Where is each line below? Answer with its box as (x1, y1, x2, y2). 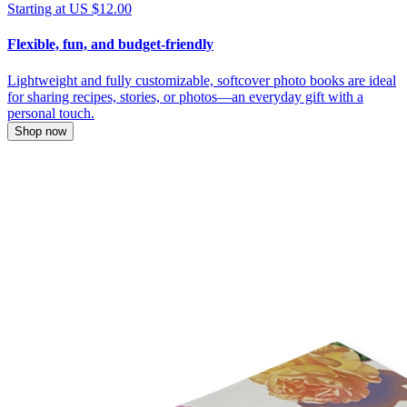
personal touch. (7, 104, 94, 121)
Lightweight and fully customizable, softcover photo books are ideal (7, 72, 396, 88)
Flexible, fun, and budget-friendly (7, 36, 213, 53)
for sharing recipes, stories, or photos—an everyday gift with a (7, 88, 363, 104)
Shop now (15, 124, 66, 138)
